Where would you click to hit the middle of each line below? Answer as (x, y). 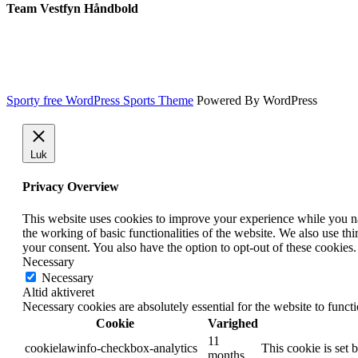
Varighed (233, 323)
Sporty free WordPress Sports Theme (100, 101)
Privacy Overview (71, 187)
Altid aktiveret (58, 292)
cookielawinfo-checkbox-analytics (111, 348)
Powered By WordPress (255, 101)
